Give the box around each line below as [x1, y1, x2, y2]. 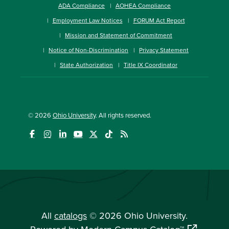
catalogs [54, 209, 87, 222]
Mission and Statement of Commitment [65, 30, 172, 39]
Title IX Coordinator [124, 60, 177, 69]
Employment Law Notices [52, 15, 123, 25]
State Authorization [60, 60, 113, 69]
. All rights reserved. [96, 110, 151, 120]
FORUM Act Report [133, 15, 185, 25]
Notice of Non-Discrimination [49, 45, 128, 54]
